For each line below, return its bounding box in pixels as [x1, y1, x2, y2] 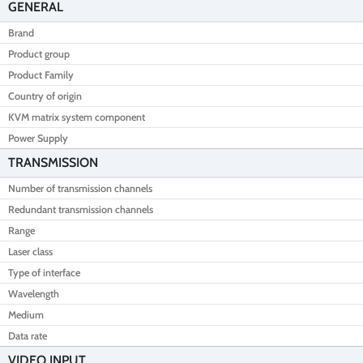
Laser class [8, 245, 53, 258]
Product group [8, 47, 70, 60]
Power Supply [8, 131, 68, 144]
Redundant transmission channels [8, 203, 153, 216]
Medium [8, 308, 44, 321]
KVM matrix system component [8, 110, 145, 123]
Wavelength [8, 287, 59, 300]
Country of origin [8, 89, 82, 102]
